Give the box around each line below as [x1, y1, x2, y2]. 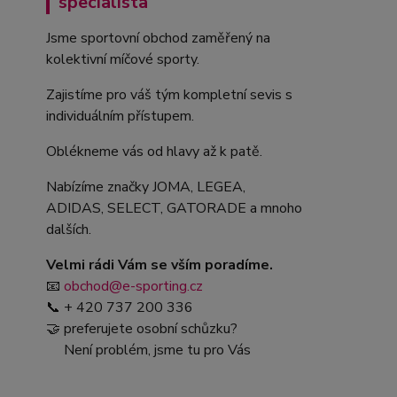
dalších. [46, 220, 91, 239]
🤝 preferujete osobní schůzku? [46, 319, 237, 339]
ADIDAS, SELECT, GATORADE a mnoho [46, 198, 302, 218]
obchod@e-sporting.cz [64, 276, 203, 296]
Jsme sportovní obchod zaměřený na [46, 28, 270, 48]
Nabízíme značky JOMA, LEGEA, [46, 177, 245, 197]
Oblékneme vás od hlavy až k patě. [46, 142, 266, 161]
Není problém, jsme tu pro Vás [46, 340, 251, 360]
